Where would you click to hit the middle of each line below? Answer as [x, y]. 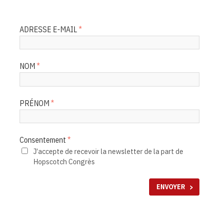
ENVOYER [171, 187]
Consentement [43, 140]
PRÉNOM [34, 103]
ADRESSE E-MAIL [48, 29]
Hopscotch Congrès [64, 162]
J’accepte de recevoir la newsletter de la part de [108, 152]
